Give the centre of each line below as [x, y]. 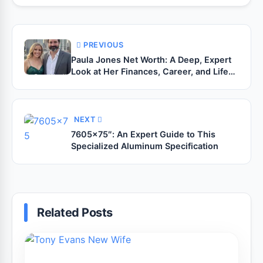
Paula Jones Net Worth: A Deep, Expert [151, 60]
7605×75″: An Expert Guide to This [143, 134]
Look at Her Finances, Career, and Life [150, 71]
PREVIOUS [103, 45]
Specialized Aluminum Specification [145, 146]
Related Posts [75, 213]
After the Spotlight [109, 83]
